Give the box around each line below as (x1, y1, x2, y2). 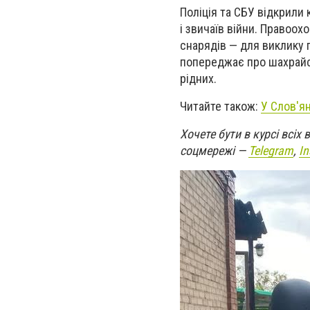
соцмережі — (180, 143, 248, 158)
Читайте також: (180, 98, 261, 113)
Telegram (248, 143, 293, 158)
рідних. (180, 71, 217, 86)
